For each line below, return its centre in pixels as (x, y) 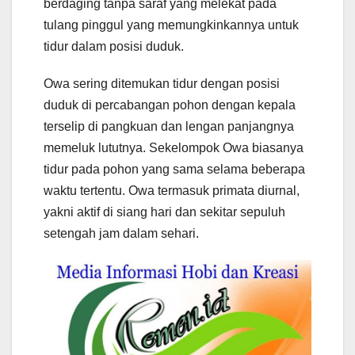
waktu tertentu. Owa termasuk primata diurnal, (172, 190)
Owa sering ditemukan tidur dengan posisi (162, 83)
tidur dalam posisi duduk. (114, 46)
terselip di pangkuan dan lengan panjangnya (169, 126)
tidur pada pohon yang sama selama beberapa (174, 169)
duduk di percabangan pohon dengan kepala (170, 105)
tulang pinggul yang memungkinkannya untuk (171, 25)
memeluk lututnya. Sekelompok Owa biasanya (174, 147)
